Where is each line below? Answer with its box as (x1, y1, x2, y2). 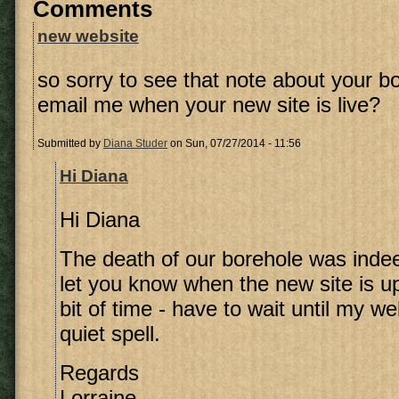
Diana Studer (103, 137, 167, 150)
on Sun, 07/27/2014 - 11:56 (167, 137, 301, 150)
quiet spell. (60, 322, 160, 346)
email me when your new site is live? (37, 93, 380, 117)
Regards (60, 361, 139, 385)
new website (37, 27, 139, 45)
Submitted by (37, 137, 103, 150)
